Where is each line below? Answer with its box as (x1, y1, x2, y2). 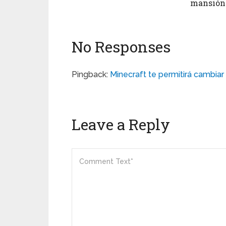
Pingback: (72, 69, 110, 79)
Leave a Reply (72, 114, 170, 134)
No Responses (72, 36, 171, 56)
